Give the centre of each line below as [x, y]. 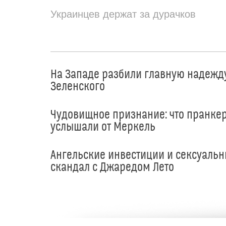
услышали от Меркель [103, 127]
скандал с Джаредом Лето [112, 168]
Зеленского [78, 87]
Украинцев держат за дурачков [123, 14]
